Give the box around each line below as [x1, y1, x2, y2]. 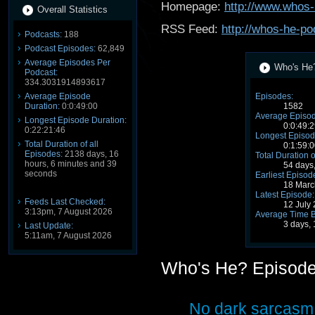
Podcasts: [25, 30, 62, 39]
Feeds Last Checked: [25, 197, 105, 207]
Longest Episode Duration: [25, 115, 127, 125]
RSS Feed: [161, 22, 221, 37]
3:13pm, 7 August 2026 [25, 207, 112, 217]
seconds [25, 169, 57, 179]
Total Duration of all [25, 139, 98, 149]
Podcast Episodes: [25, 44, 96, 53]
